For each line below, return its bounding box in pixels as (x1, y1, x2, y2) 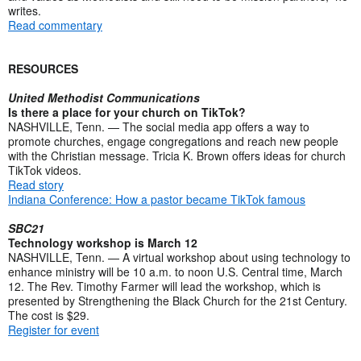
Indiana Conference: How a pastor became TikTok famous (8, 190, 305, 207)
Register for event (8, 321, 99, 338)
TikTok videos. (8, 161, 81, 178)
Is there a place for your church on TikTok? (8, 103, 249, 120)
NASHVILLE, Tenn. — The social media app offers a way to (8, 118, 309, 135)
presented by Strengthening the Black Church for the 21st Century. (8, 292, 347, 309)
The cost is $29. (8, 306, 89, 323)
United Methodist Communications (8, 89, 200, 106)
